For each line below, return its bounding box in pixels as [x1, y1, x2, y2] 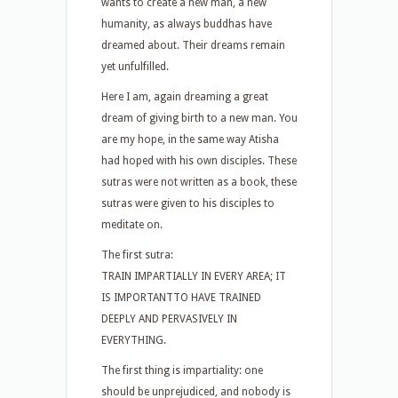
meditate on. [101, 219, 163, 231]
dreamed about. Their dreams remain [101, 39, 285, 52]
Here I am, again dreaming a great [101, 91, 268, 103]
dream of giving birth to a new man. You [101, 112, 298, 124]
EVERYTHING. [101, 334, 166, 346]
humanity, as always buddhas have [101, 18, 272, 30]
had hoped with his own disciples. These [101, 155, 297, 167]
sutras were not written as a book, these [101, 176, 297, 188]
